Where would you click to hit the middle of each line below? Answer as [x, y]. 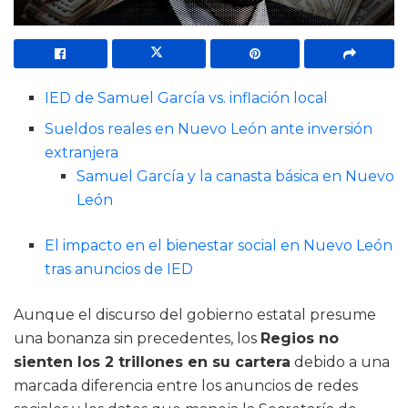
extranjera [82, 152]
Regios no [300, 338]
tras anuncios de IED [119, 269]
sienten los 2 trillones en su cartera [152, 362]
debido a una [340, 362]
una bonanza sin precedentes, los [137, 338]
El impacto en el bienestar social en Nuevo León [219, 245]
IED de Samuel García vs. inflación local [187, 97]
